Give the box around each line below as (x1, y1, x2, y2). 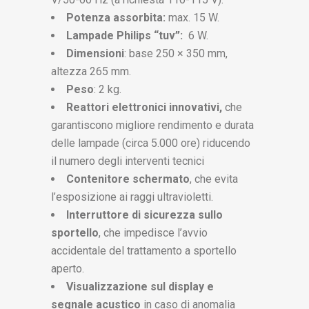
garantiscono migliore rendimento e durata (51, 119, 254, 132)
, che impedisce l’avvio (99, 226, 208, 239)
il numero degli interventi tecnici (51, 154, 204, 168)
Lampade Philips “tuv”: (66, 29, 183, 42)
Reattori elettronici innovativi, (66, 101, 222, 114)
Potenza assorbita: (66, 11, 166, 24)
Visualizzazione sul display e (66, 280, 214, 293)
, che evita (190, 172, 238, 186)
